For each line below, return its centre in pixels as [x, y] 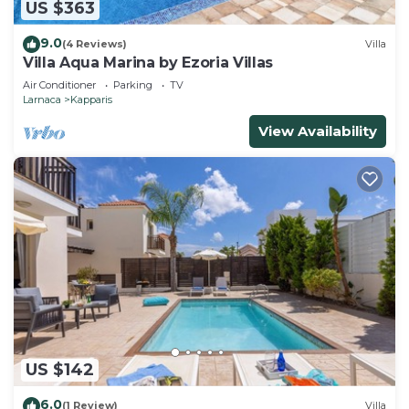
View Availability [318, 131]
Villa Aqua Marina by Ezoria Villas [148, 62]
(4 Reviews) [94, 44]
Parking [133, 84]
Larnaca [42, 99]
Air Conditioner [59, 84]
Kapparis [91, 99]
